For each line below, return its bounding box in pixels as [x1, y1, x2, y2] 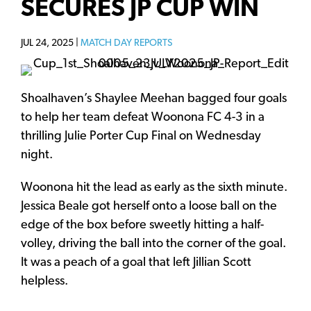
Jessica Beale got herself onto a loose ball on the [21, 200, 277, 214]
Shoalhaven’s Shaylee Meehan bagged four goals [21, 92, 287, 106]
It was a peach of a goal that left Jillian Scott [21, 256, 251, 270]
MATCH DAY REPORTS [81, 38, 172, 49]
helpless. [21, 275, 68, 289]
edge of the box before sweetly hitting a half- [21, 219, 264, 233]
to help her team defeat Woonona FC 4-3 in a [21, 111, 264, 125]
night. [21, 149, 53, 162]
